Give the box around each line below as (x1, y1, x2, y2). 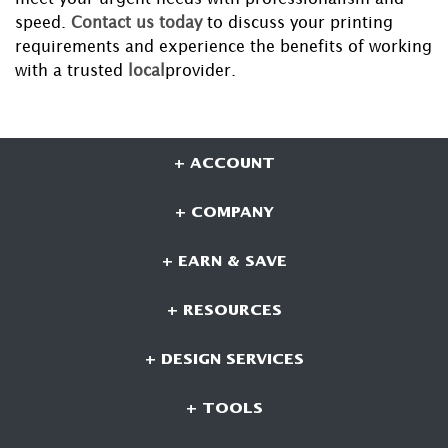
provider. (165, 61, 236, 80)
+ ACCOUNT (173, 154, 275, 173)
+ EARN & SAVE (161, 252, 287, 271)
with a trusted (15, 61, 123, 80)
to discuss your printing (207, 13, 393, 32)
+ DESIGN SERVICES (144, 350, 304, 369)
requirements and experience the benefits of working (15, 37, 432, 56)
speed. (15, 13, 66, 32)
